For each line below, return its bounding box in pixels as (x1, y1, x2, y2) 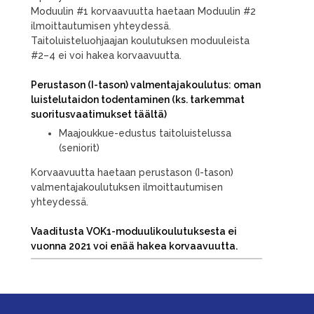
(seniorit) (59, 142, 100, 153)
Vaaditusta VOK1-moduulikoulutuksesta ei (31, 225, 237, 237)
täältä (134, 108, 164, 120)
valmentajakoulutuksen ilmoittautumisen (31, 181, 223, 193)
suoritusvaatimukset (31, 108, 134, 120)
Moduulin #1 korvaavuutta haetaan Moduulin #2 (31, 5, 256, 17)
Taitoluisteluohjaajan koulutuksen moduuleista (31, 34, 250, 46)
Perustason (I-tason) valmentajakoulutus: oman (31, 78, 261, 90)
